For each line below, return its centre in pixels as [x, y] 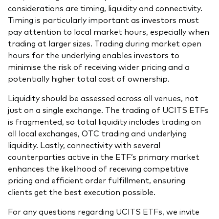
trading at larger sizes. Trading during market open [105, 43]
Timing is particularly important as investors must [103, 19]
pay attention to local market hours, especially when [109, 31]
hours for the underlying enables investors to [94, 55]
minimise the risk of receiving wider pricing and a [99, 66]
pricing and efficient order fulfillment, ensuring [97, 180]
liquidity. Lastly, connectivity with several [84, 144]
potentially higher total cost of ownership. [89, 78]
